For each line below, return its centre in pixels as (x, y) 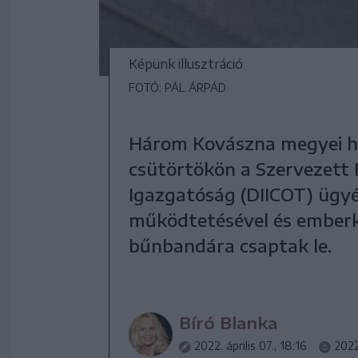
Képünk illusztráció (186, 64)
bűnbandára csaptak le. (230, 245)
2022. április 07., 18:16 (250, 346)
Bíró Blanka (228, 322)
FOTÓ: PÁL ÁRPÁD (177, 88)
